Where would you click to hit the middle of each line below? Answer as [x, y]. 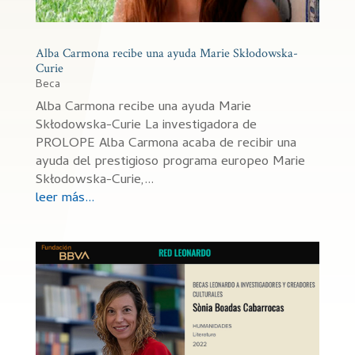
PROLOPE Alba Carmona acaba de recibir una [166, 144]
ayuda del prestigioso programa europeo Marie [170, 162]
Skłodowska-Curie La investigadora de [146, 126]
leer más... [65, 198]
